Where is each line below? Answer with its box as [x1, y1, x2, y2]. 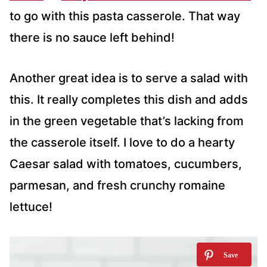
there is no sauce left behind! [10, 30, 175, 45]
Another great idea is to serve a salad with [10, 71, 248, 86]
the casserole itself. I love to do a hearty [10, 135, 235, 150]
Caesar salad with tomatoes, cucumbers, [10, 157, 242, 172]
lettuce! [10, 200, 52, 215]
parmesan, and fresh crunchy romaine [10, 178, 225, 193]
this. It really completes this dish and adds [10, 92, 248, 107]
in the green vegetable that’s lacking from [10, 114, 244, 129]
